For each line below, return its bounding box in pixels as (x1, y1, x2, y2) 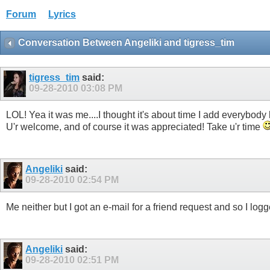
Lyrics (48, 9, 76, 19)
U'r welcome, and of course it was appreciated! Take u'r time (6, 122, 263, 133)
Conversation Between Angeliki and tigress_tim (18, 37, 234, 48)
